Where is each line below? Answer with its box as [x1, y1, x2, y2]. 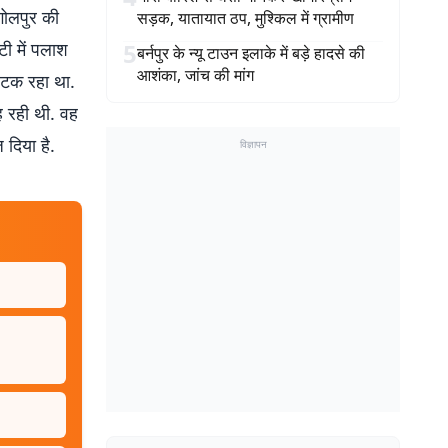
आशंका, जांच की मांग [137, 64, 254, 86]
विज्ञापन [239, 137, 267, 151]
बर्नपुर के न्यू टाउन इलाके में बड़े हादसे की [137, 42, 365, 64]
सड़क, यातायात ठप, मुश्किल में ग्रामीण [137, 7, 354, 29]
